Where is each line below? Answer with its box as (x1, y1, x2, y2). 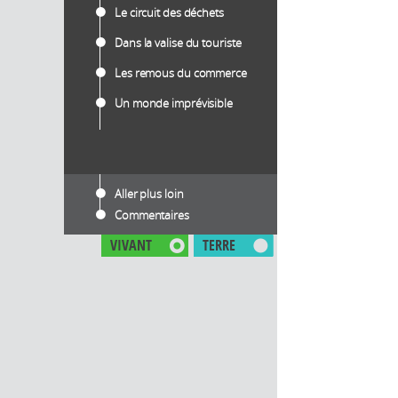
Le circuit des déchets (115, 4, 224, 20)
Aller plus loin (115, 185, 184, 202)
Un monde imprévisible (115, 94, 233, 111)
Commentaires (115, 206, 189, 223)
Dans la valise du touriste (115, 34, 242, 51)
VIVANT (110, 235, 152, 255)
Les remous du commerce (115, 64, 247, 81)
